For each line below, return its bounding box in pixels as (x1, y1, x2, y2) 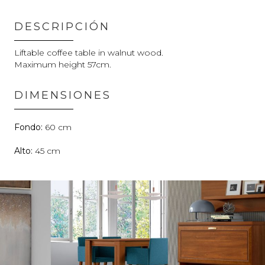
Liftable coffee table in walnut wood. (14, 47, 163, 58)
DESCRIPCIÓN (14, 20, 110, 33)
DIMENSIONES (14, 88, 111, 102)
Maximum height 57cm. (14, 59, 111, 70)
